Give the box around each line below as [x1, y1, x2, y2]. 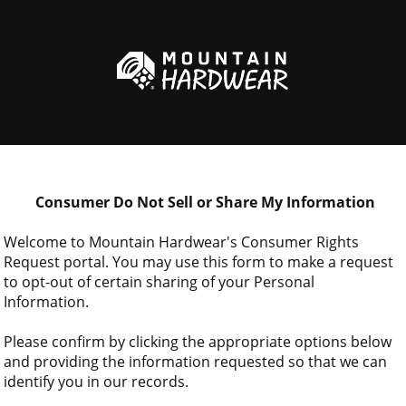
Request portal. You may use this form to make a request [4, 252, 393, 272]
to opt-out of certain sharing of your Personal [4, 272, 314, 292]
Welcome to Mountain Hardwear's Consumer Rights [4, 232, 359, 252]
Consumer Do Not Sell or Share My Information [34, 192, 375, 212]
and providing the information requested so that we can [4, 352, 387, 372]
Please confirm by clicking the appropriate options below [4, 332, 391, 352]
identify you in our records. [4, 372, 188, 391]
